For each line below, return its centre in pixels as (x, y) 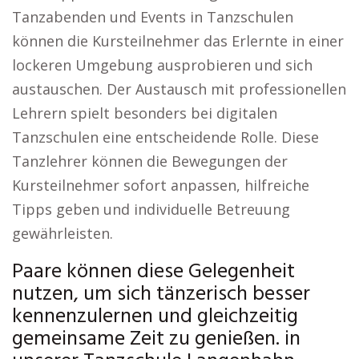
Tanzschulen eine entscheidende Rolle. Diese (165, 137)
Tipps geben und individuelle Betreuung (151, 209)
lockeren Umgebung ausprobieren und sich (162, 65)
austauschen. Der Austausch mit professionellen (179, 89)
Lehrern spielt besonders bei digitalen (145, 113)
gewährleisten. (63, 233)
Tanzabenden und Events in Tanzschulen (153, 17)
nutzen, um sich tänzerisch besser (161, 294)
